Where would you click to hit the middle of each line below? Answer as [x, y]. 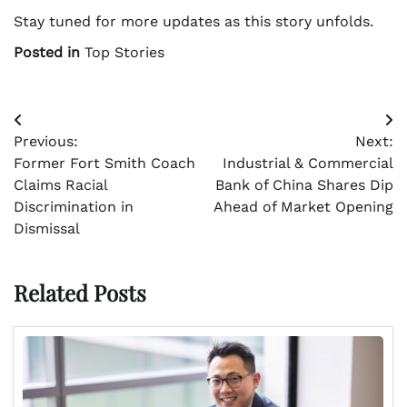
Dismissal [47, 229]
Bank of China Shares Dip [304, 185]
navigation [64, 158]
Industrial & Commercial [308, 164]
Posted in [49, 53]
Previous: [46, 142]
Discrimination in [74, 207]
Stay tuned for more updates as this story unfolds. [194, 22]
